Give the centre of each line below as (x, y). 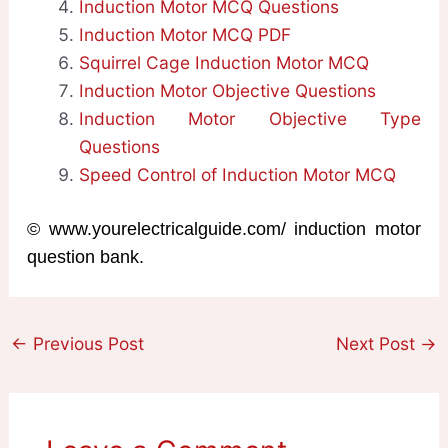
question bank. (85, 256)
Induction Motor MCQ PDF (184, 34)
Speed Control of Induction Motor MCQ (237, 174)
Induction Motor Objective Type (250, 118)
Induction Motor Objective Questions (227, 90)
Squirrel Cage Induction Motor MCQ (223, 62)
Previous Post (86, 343)
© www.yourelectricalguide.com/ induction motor (224, 228)
